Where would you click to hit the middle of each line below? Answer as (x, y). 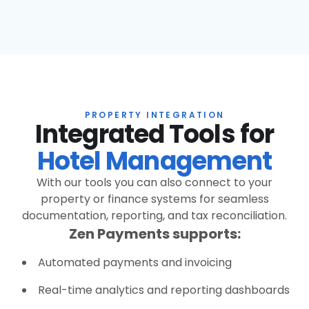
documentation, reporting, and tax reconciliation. (154, 216)
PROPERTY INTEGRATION (154, 115)
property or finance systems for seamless (154, 199)
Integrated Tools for (154, 134)
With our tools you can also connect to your (154, 182)
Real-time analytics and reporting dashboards (164, 290)
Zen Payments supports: (154, 234)
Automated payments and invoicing (135, 262)
